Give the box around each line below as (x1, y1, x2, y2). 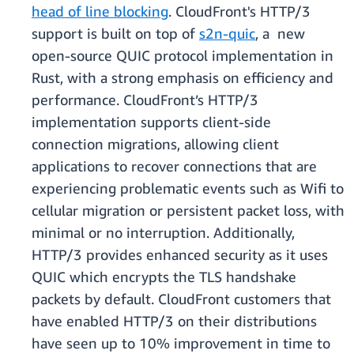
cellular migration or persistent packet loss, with (32, 201, 345, 220)
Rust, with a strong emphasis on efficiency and (32, 69, 333, 87)
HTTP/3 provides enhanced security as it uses (32, 246, 328, 264)
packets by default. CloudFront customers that (32, 290, 331, 308)
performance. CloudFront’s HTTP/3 (32, 91, 258, 109)
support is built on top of (32, 24, 199, 43)
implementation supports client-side (32, 113, 271, 131)
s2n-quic (199, 24, 255, 43)
